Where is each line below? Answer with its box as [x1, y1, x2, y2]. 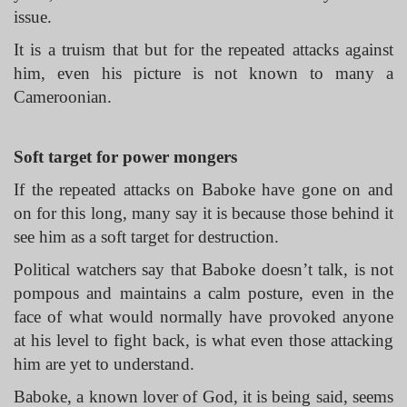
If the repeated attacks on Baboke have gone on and [14, 180, 393, 199]
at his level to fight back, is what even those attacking [14, 331, 393, 350]
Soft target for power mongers [14, 147, 237, 166]
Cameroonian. [14, 87, 116, 106]
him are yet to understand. [14, 354, 194, 373]
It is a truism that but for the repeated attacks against [14, 40, 393, 59]
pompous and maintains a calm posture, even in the [14, 283, 393, 303]
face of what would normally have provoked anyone [14, 307, 393, 326]
